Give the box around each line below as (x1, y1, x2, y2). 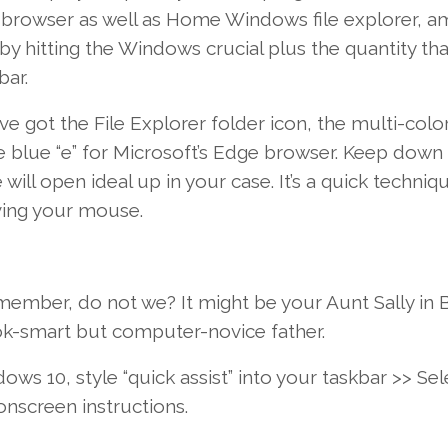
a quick (305, 170, 368, 193)
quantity (344, 37, 416, 60)
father (270, 320, 322, 343)
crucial (205, 37, 263, 60)
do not (77, 291, 137, 314)
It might (180, 291, 249, 314)
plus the (267, 37, 340, 60)
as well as (78, 8, 161, 31)
